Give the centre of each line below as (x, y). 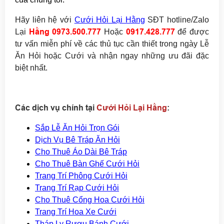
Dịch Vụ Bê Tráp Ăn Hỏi (77, 140)
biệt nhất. (31, 68)
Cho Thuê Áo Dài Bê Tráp (81, 152)
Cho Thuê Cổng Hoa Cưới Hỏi (90, 200)
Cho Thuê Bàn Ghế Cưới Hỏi (87, 164)
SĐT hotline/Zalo (177, 20)
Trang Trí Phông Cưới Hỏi (81, 176)
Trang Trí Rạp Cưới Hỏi (77, 188)
